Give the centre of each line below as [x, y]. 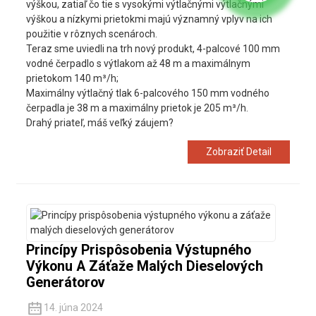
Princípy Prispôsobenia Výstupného [138, 250]
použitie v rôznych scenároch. [91, 34]
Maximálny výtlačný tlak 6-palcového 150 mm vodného [147, 93]
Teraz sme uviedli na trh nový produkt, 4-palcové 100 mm [153, 48]
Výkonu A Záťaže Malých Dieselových [144, 267]
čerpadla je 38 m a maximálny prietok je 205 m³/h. [137, 108]
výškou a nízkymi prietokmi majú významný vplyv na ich [149, 19]
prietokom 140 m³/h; [72, 78]
